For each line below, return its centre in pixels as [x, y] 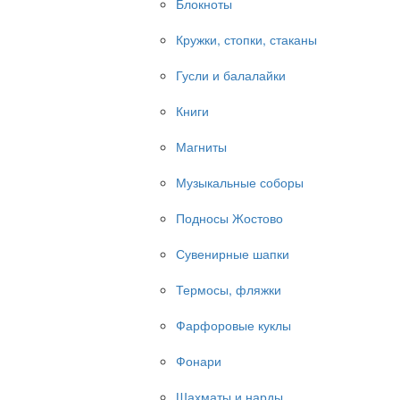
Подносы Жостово [229, 218]
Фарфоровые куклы [233, 325]
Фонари [199, 361]
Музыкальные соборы [240, 182]
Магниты [201, 146]
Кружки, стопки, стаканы [246, 39]
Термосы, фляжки [229, 289]
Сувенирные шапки [233, 254]
